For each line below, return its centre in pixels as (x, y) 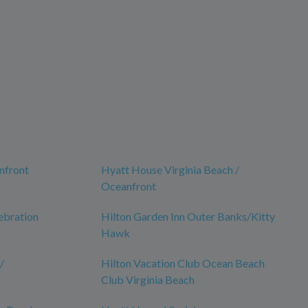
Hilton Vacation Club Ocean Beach (183, 263)
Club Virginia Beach (148, 280)
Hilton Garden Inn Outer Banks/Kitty (188, 217)
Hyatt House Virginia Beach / (170, 170)
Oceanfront (129, 186)
